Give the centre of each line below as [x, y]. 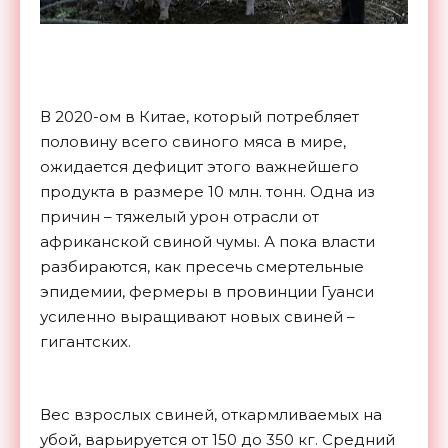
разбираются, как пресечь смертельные [202, 266]
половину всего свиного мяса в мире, [193, 141]
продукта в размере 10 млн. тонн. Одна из [207, 191]
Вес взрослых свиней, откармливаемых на [211, 414]
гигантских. [85, 341]
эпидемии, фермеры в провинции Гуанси [207, 291]
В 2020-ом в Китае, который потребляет [199, 116]
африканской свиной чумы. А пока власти [207, 241]
